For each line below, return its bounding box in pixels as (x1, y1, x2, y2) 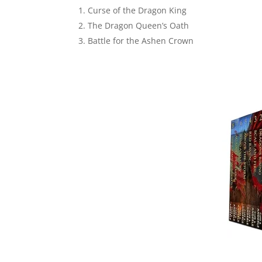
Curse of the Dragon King (88, 5, 187, 16)
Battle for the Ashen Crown (88, 35, 194, 46)
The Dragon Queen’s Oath (88, 20, 189, 31)
